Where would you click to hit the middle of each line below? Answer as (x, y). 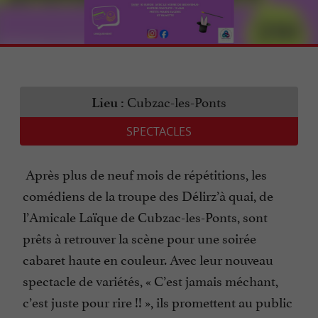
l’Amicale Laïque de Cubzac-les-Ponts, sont (145, 216)
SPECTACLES (159, 132)
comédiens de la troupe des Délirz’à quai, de (148, 195)
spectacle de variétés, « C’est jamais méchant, (150, 280)
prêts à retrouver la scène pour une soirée (139, 237)
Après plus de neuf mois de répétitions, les (145, 174)
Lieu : (108, 103)
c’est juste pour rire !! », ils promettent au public (158, 301)
